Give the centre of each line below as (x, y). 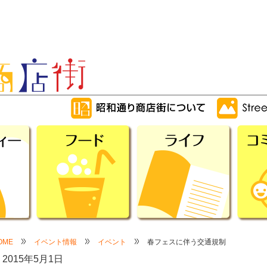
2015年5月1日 (33, 259)
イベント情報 (55, 242)
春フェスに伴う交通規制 (187, 242)
